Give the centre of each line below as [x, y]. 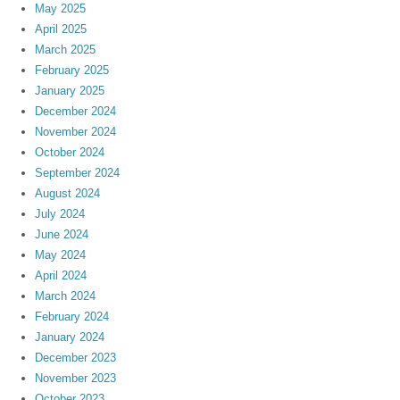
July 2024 [60, 213]
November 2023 [76, 378]
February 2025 [72, 70]
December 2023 [76, 357]
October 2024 [70, 152]
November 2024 [76, 131]
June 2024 [62, 234]
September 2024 [78, 172]
